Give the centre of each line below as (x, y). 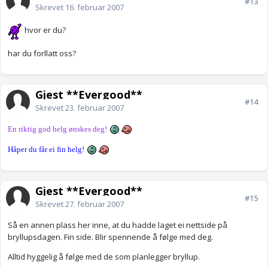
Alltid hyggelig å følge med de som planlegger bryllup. (104, 257)
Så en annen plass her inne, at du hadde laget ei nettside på (118, 225)
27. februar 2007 (95, 204)
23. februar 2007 (95, 108)
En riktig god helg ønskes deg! (58, 129)
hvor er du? (44, 30)
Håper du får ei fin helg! (46, 150)
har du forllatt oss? (42, 54)
